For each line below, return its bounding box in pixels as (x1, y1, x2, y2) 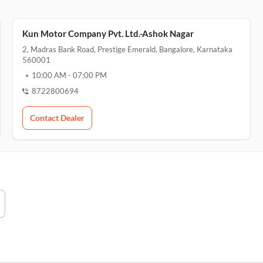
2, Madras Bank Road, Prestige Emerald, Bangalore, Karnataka (22, 45, 232, 54)
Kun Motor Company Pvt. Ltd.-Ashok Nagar (22, 28, 194, 39)
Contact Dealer (29, 113, 85, 123)
